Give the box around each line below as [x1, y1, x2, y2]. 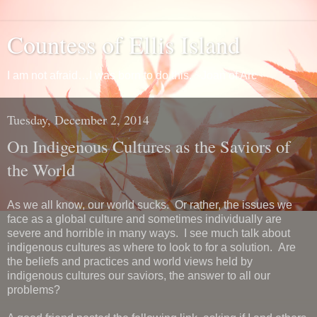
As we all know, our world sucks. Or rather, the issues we [7, 198, 292, 211]
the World [7, 158, 75, 181]
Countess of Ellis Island [7, 28, 240, 61]
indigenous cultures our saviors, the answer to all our [7, 269, 270, 282]
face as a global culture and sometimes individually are [7, 212, 282, 225]
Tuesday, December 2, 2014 [7, 111, 149, 128]
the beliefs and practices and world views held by [7, 255, 253, 267]
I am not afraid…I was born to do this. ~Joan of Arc [7, 69, 257, 81]
